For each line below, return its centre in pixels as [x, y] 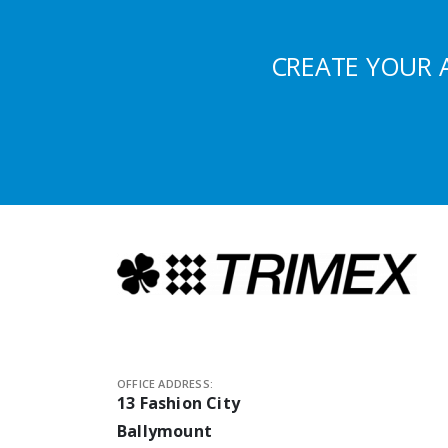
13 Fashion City [178, 402]
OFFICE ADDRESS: [165, 383]
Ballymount [164, 430]
